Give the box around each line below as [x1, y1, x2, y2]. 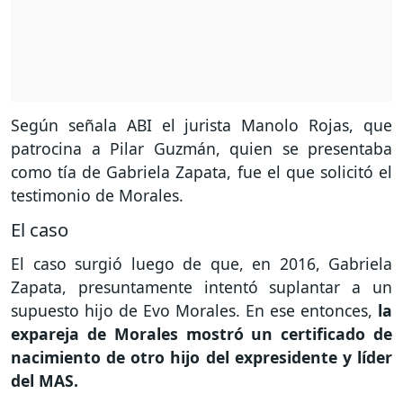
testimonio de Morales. [11, 184, 184, 207]
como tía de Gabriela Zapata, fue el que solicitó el [11, 161, 392, 184]
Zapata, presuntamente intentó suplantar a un [11, 275, 392, 298]
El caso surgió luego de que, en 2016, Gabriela [11, 252, 392, 274]
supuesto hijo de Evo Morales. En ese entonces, [11, 299, 372, 321]
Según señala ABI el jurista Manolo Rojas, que [11, 114, 392, 137]
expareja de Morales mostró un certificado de [11, 322, 392, 345]
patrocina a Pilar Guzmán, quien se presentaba [11, 138, 392, 160]
